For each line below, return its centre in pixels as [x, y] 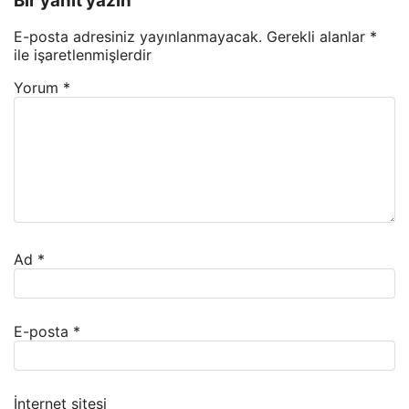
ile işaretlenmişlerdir [83, 55]
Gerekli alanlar [318, 37]
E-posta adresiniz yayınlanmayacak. [138, 37]
